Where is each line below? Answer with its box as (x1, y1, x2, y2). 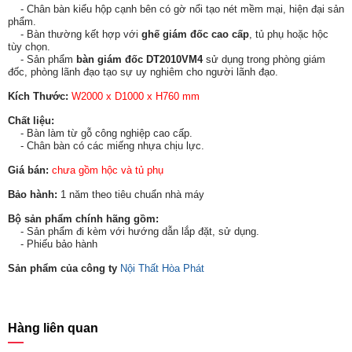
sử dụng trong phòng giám (203, 53, 325, 65)
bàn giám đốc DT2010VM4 (76, 53, 203, 65)
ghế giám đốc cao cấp (141, 28, 249, 40)
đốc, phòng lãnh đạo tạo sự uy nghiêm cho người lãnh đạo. (8, 66, 278, 78)
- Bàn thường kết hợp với (8, 28, 141, 40)
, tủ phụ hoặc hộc (249, 28, 328, 40)
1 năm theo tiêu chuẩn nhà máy (57, 189, 204, 200)
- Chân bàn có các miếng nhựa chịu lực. (8, 140, 204, 152)
